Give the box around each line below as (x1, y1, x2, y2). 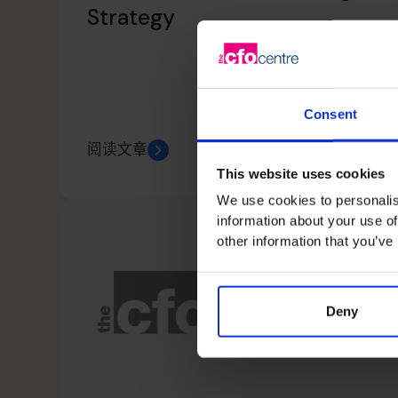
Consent (304, 106, 357, 122)
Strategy (87, 2, 176, 32)
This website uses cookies (217, 165, 386, 181)
